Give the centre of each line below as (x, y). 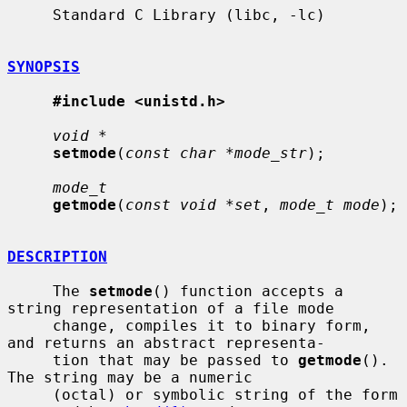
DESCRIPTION (57, 256)
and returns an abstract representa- (166, 342)
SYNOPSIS (44, 66)
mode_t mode (330, 204)
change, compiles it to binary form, (30, 325)
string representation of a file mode (171, 308)
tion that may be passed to (175, 360)
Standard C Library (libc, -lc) (30, 15)
